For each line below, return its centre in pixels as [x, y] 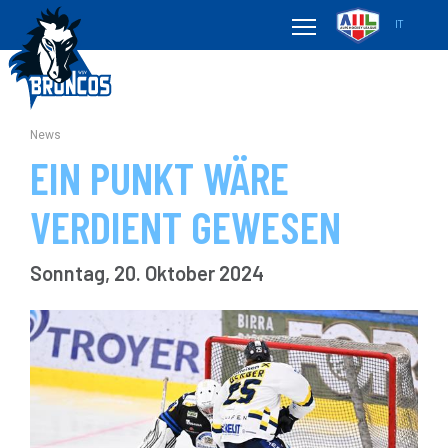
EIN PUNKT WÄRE [159, 177]
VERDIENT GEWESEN [185, 226]
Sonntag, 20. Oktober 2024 [147, 273]
